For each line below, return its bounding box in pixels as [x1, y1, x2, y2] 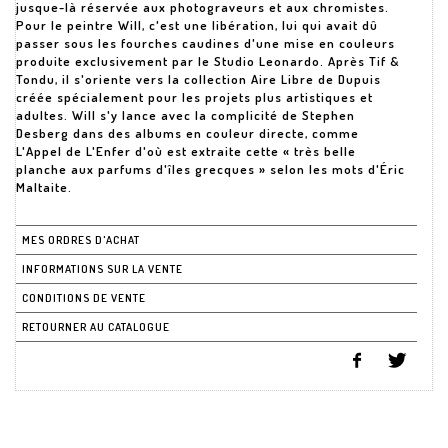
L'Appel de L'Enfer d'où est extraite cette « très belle [16, 143, 356, 159]
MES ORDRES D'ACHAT [22, 233, 140, 247]
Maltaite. [16, 179, 72, 195]
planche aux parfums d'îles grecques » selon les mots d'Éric [16, 161, 405, 177]
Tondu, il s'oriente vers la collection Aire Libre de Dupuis [16, 71, 381, 87]
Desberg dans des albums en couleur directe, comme [16, 125, 359, 141]
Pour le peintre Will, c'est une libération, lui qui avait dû [16, 17, 378, 33]
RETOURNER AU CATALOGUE [22, 320, 170, 334]
